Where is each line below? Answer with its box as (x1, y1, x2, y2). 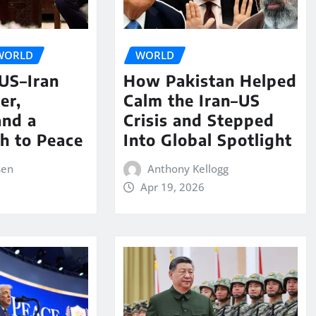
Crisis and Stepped (123, 110, 274, 130)
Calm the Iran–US (123, 90, 260, 111)
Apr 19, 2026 (140, 180, 205, 195)
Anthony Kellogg (147, 162, 229, 176)
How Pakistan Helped (123, 71, 297, 91)
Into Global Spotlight (123, 130, 292, 150)
